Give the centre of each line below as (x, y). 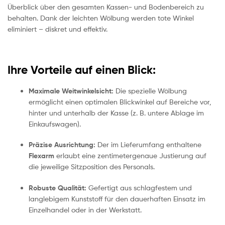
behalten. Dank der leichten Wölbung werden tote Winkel (101, 18)
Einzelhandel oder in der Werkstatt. (85, 210)
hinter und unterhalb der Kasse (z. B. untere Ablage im (116, 113)
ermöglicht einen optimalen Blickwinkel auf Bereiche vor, (120, 101)
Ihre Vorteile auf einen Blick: (82, 70)
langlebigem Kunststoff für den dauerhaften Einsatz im (117, 199)
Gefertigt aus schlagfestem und (139, 188)
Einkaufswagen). (55, 124)
